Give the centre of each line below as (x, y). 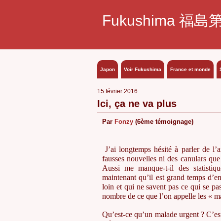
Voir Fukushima (143, 69)
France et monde (190, 69)
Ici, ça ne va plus (137, 104)
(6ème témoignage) (163, 122)
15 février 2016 (117, 91)
